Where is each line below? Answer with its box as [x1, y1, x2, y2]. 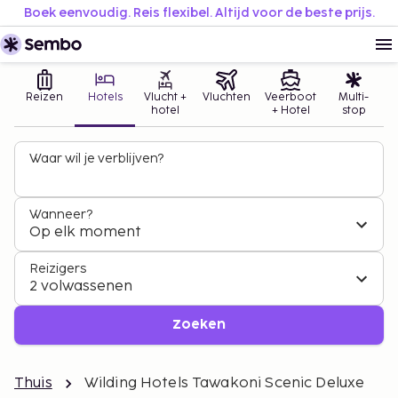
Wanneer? [29, 207, 92, 222]
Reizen [26, 91, 63, 104]
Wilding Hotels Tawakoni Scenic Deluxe [84, 375, 365, 392]
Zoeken [172, 319, 226, 330]
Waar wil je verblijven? [29, 151, 163, 166]
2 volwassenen [29, 278, 132, 295]
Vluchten [203, 91, 251, 104]
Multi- [338, 91, 369, 104]
